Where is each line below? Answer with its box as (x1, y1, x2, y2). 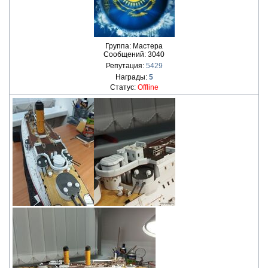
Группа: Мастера (105, 42, 163, 50)
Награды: (115, 73, 149, 81)
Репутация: (105, 62, 146, 70)
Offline (137, 83, 159, 92)
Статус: (109, 83, 138, 92)
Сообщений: (103, 50, 148, 59)
